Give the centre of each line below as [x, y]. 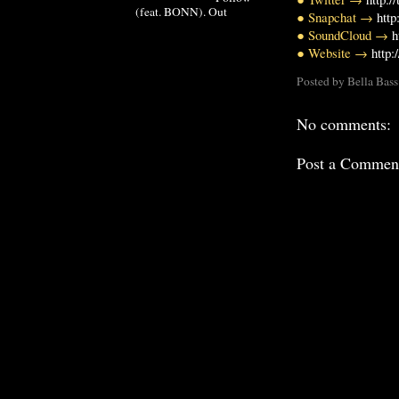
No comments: [344, 123]
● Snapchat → [337, 17]
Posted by [322, 81]
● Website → [334, 53]
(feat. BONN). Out [181, 11]
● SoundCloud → [344, 35]
